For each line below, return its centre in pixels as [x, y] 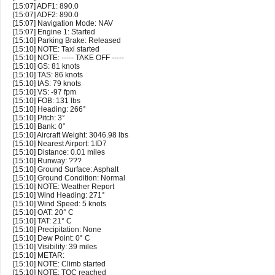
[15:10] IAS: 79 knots [47, 84]
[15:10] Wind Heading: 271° [59, 196]
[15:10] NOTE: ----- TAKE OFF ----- [68, 58]
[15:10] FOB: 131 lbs [47, 101]
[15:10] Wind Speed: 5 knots [60, 204]
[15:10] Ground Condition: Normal [69, 178]
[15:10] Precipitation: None [57, 230]
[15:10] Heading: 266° [49, 110]
